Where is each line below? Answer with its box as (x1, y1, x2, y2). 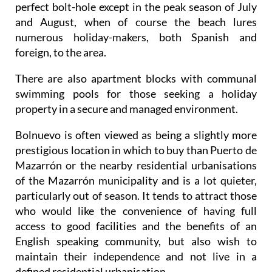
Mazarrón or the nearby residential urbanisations (15, 158, 257, 172)
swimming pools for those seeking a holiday (15, 86, 257, 100)
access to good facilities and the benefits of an (15, 219, 257, 233)
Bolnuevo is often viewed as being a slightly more (15, 127, 257, 141)
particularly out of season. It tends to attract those (15, 188, 257, 202)
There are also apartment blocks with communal (15, 71, 257, 85)
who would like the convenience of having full (15, 203, 257, 217)
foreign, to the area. (15, 45, 106, 59)
